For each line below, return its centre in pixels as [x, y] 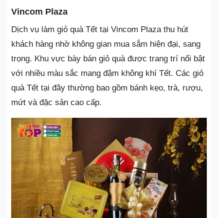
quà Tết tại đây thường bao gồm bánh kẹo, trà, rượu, [107, 88]
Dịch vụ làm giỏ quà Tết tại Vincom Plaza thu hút [100, 29]
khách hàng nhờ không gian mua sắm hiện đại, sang [106, 44]
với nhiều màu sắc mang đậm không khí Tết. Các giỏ [107, 73]
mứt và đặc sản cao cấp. [56, 102]
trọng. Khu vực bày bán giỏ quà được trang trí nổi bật [108, 59]
